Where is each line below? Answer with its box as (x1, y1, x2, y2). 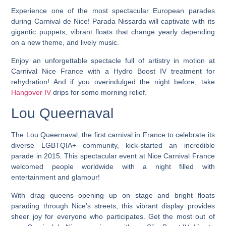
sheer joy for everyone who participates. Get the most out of (11, 212, 215, 220)
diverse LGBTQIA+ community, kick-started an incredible (11, 141, 215, 150)
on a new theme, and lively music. (11, 38, 120, 47)
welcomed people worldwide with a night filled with (11, 162, 215, 171)
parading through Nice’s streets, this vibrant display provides (11, 201, 215, 210)
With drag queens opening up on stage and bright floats (11, 191, 215, 199)
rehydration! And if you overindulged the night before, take (11, 77, 215, 86)
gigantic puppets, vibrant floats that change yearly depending (11, 28, 215, 36)
